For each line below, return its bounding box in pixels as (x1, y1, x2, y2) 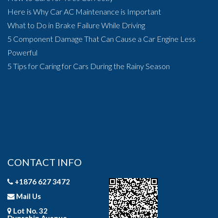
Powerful (7, 48, 37, 57)
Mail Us (16, 192, 41, 200)
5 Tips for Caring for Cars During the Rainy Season (7, 61, 170, 71)
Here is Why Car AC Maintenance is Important (7, 7, 161, 16)
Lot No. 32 (12, 206, 48, 215)
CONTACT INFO (7, 156, 82, 168)
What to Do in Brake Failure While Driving (7, 20, 145, 30)
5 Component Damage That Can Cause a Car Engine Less (7, 34, 196, 43)
